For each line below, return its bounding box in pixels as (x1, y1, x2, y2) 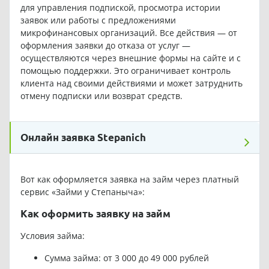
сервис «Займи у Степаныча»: (20, 186, 145, 198)
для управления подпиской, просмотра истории (20, 1, 220, 13)
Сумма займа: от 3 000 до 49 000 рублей (44, 252, 209, 264)
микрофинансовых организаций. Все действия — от (20, 26, 237, 38)
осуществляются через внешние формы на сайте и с (20, 52, 241, 64)
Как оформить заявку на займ (20, 207, 171, 219)
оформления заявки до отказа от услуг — (20, 39, 190, 51)
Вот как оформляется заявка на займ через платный (20, 173, 239, 185)
